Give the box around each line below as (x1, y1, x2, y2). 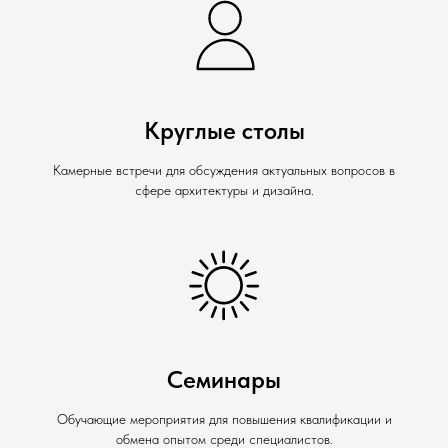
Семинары (167, 365, 281, 394)
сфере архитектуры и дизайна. (134, 182, 314, 198)
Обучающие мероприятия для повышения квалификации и (56, 411, 392, 427)
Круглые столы (143, 116, 305, 145)
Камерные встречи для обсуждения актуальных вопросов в (53, 162, 395, 178)
